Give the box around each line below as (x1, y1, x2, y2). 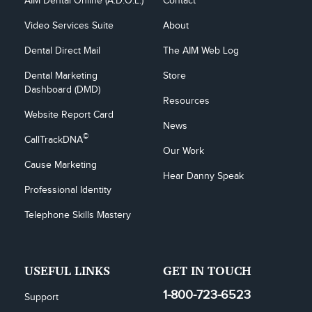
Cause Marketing (24, 159, 97, 171)
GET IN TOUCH (163, 263, 251, 278)
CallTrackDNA (24, 134, 83, 146)
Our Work (163, 146, 204, 157)
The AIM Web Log (163, 45, 239, 56)
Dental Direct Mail (24, 45, 100, 56)
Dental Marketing (24, 70, 100, 81)
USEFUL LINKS (24, 263, 110, 278)
